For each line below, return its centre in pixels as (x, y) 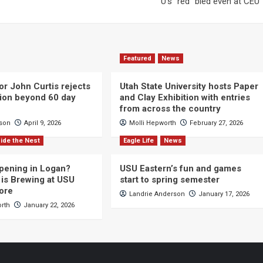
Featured (137, 58)
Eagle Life (138, 141)
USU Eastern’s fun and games (180, 168)
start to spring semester (169, 180)
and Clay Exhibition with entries (185, 97)
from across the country (170, 109)
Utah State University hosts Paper (189, 86)
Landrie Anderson (157, 194)
